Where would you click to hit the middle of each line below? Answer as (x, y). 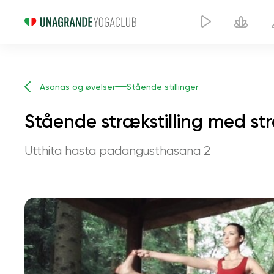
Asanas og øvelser (77, 87)
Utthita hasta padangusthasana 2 (117, 151)
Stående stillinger (162, 87)
